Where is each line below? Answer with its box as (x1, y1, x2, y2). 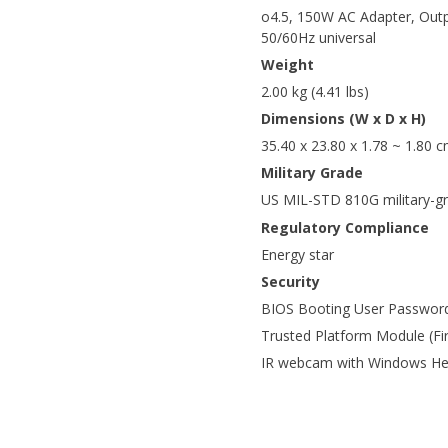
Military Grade (261, 163, 363, 183)
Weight (261, 54, 314, 74)
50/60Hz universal (261, 27, 376, 47)
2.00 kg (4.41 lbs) (261, 81, 369, 101)
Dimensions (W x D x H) (261, 108, 426, 128)
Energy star (261, 244, 334, 264)
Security (261, 271, 320, 291)
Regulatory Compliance (261, 217, 429, 237)
